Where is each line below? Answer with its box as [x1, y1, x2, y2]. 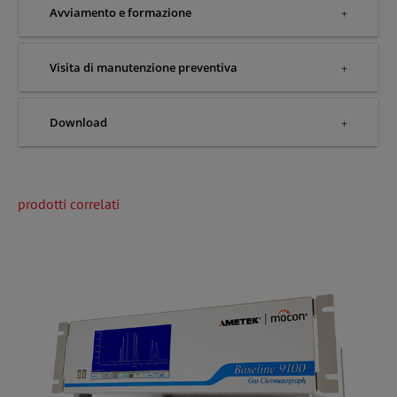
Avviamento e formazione [50, 4, 191, 21]
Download [50, 114, 107, 131]
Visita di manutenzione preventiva [50, 59, 237, 76]
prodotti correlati [18, 195, 120, 214]
